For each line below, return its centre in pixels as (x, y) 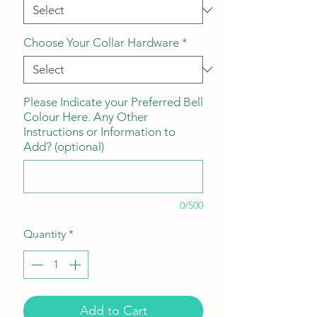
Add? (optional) (64, 146)
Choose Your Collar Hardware (101, 42)
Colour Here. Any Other (86, 116)
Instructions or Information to (99, 131)
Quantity (45, 234)
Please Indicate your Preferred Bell (113, 102)
